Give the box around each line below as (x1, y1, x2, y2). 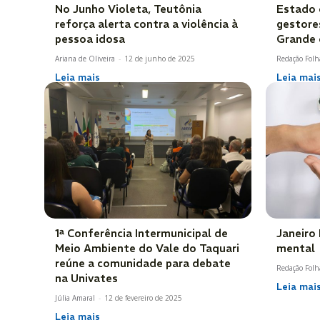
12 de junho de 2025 (124, 53, 195, 64)
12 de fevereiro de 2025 (104, 293, 182, 304)
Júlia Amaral (55, 293, 95, 304)
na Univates (55, 271, 118, 286)
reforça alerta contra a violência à (55, 16, 238, 31)
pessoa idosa (55, 31, 125, 46)
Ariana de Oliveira (55, 53, 115, 64)
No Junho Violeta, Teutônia (55, 1, 201, 16)
